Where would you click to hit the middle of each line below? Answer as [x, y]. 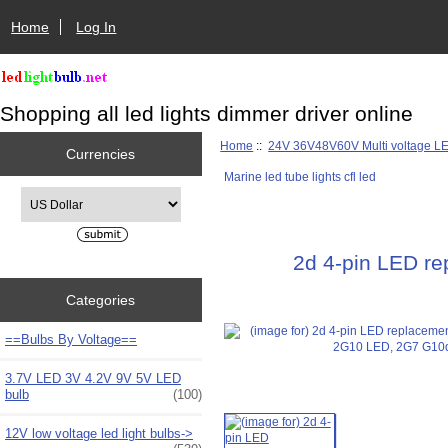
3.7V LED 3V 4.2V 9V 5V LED [93, 378]
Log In [96, 26]
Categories [101, 299]
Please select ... [62, 195]
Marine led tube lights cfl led [299, 176]
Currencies [101, 153]
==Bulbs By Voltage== [71, 339]
